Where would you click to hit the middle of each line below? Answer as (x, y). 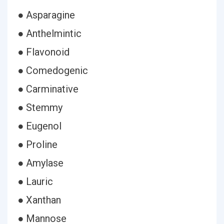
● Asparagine (46, 15)
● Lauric (35, 181)
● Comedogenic (53, 70)
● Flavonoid (43, 52)
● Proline (37, 144)
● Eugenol (39, 126)
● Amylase (40, 163)
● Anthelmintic (49, 33)
